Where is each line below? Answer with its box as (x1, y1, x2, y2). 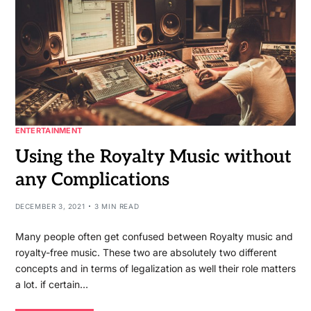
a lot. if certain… (15, 278, 88, 290)
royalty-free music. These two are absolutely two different (15, 246, 277, 258)
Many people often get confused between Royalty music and (15, 230, 293, 242)
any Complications (15, 168, 169, 191)
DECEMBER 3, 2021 (15, 201, 85, 210)
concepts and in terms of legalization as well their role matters (15, 262, 296, 274)
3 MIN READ (94, 201, 140, 210)
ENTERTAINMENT (15, 125, 83, 135)
